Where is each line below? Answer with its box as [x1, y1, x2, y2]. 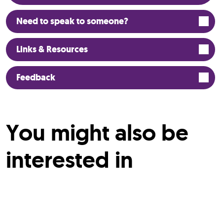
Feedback [16, 71, 55, 83]
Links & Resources [16, 43, 88, 55]
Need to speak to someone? [16, 15, 128, 27]
